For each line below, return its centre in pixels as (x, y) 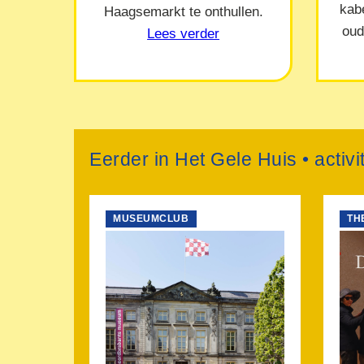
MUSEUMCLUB (151, 219)
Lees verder (184, 33)
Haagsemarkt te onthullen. (183, 11)
